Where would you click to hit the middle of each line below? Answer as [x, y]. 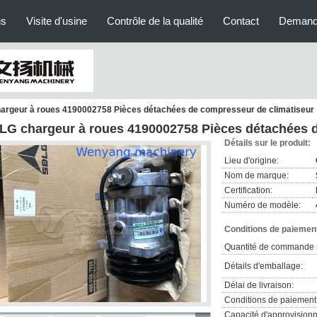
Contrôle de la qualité [155, 21]
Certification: [248, 190]
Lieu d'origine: [252, 161]
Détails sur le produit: [267, 143]
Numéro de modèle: [263, 205]
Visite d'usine [57, 21]
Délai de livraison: [259, 285]
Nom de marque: [257, 175]
